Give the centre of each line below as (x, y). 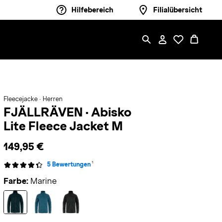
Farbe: (16, 181)
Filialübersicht (178, 10)
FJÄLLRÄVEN (44, 112)
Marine (43, 181)
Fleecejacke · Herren (33, 99)
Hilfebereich (92, 10)
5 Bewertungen (69, 165)
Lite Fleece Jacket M (63, 126)
